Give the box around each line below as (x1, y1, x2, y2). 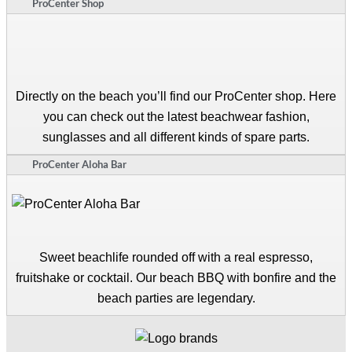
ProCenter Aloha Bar (32, 157, 126, 170)
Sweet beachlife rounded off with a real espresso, (39, 250, 313, 264)
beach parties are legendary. (97, 291, 255, 305)
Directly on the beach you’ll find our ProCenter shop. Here (16, 89, 336, 103)
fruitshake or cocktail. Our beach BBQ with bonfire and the (16, 270, 336, 284)
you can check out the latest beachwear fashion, (42, 109, 310, 123)
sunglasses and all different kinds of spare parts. (42, 130, 310, 144)
